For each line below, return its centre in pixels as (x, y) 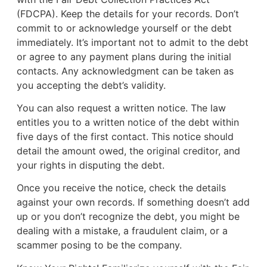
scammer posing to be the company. (99, 245)
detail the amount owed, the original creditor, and (128, 151)
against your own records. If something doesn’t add (133, 202)
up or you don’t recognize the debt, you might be (128, 217)
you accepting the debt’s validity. (91, 85)
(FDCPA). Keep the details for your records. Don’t (128, 13)
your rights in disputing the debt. (90, 165)
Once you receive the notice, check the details (121, 188)
